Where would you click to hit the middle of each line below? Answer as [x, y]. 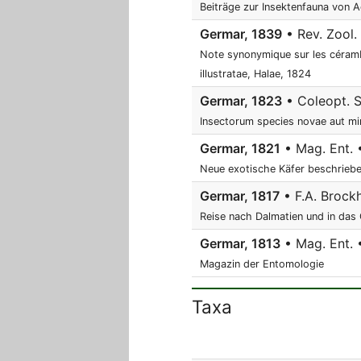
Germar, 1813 [240, 243]
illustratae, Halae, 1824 [255, 74]
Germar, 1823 [241, 101]
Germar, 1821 [240, 148]
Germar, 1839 [241, 34]
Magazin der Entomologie [262, 264]
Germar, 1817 [240, 196]
